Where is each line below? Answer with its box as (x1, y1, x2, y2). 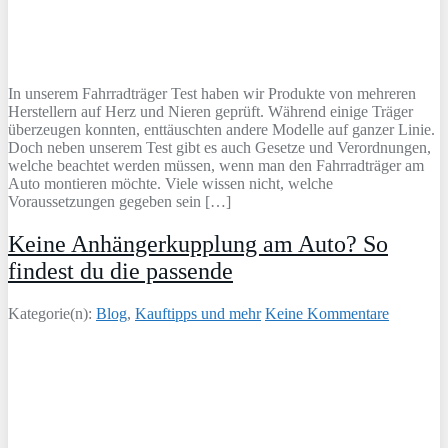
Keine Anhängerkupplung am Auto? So (8, 230, 388, 257)
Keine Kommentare (265, 304, 389, 322)
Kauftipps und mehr (135, 304, 261, 322)
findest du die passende (8, 257, 233, 284)
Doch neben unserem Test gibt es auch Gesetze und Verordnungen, (8, 139, 431, 157)
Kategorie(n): (8, 304, 96, 322)
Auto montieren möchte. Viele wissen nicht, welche (8, 175, 333, 193)
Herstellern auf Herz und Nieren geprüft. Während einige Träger (8, 103, 413, 121)
